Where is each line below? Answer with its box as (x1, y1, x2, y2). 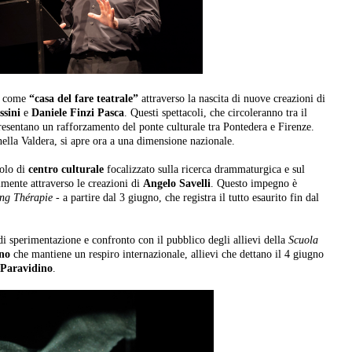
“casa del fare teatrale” (29, 93, 138, 105)
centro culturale (28, 163, 104, 176)
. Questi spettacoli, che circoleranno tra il (124, 107, 307, 119)
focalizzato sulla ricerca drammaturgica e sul (104, 163, 305, 176)
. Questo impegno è (211, 178, 297, 190)
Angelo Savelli (143, 178, 211, 190)
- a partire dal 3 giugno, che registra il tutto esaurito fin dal (53, 192, 319, 204)
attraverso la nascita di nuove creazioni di (138, 93, 325, 105)
